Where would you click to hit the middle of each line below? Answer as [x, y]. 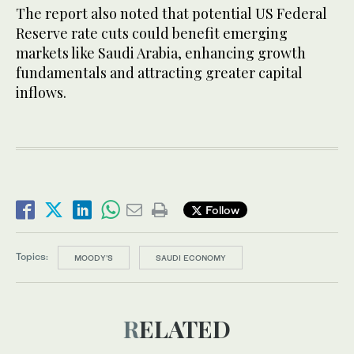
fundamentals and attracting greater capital [159, 72]
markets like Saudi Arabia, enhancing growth [161, 53]
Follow [221, 210]
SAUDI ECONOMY [191, 257]
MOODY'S [94, 257]
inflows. [41, 92]
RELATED [185, 328]
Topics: [32, 257]
